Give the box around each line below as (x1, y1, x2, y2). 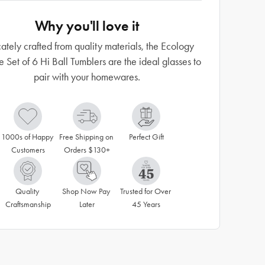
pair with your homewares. (34, 70, 140, 83)
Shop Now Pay (62, 186, 110, 196)
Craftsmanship (5, 199, 51, 209)
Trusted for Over (119, 186, 171, 196)
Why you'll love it (35, 17, 139, 34)
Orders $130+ (64, 145, 110, 155)
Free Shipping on (59, 132, 114, 142)
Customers (11, 145, 45, 155)
